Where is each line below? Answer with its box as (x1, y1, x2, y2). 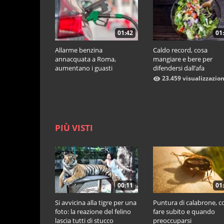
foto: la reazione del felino (55, 207, 131, 216)
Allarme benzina (55, 45, 102, 55)
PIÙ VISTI (55, 122, 93, 134)
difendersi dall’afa (153, 63, 204, 73)
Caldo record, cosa (153, 45, 207, 55)
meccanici (55, 72, 84, 82)
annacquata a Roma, (55, 54, 116, 64)
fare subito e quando (153, 207, 215, 216)
